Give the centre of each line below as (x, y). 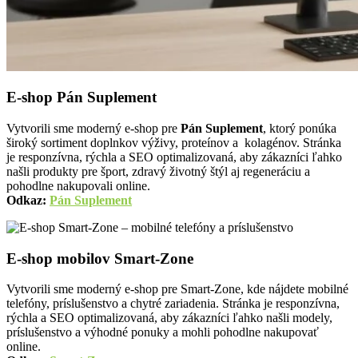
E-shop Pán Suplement (82, 97)
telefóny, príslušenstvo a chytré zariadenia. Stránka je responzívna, (173, 304)
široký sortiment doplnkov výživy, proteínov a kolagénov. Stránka (174, 143)
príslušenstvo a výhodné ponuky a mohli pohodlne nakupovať (163, 332)
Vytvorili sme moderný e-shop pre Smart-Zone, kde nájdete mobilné (177, 289)
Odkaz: (26, 200)
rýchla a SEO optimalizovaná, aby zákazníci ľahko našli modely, (169, 318)
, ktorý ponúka (300, 128)
